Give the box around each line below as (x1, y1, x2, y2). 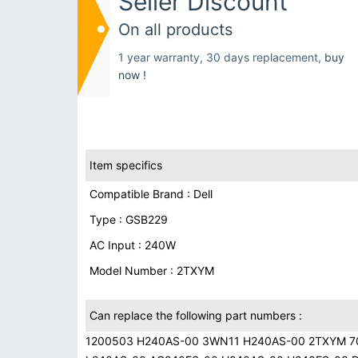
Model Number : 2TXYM (89, 264, 214, 277)
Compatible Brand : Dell (89, 187, 213, 201)
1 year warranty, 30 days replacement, (118, 50, 324, 64)
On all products (118, 20, 233, 39)
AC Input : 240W (89, 238, 176, 252)
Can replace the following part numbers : (89, 308, 302, 322)
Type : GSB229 (89, 213, 168, 226)
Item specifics (89, 158, 162, 172)
